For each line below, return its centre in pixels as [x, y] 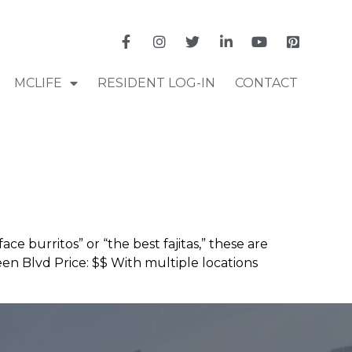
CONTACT [266, 82]
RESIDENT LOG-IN [156, 82]
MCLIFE [38, 82]
